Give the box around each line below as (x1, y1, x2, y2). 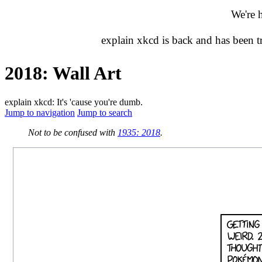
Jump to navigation (5, 107, 75, 118)
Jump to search (77, 107, 132, 118)
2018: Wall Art (5, 63, 122, 84)
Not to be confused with (28, 127, 118, 137)
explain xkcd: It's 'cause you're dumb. (5, 96, 143, 107)
